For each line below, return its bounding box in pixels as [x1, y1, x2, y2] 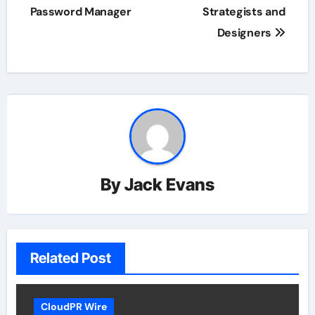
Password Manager [30, 4, 131, 19]
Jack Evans [124, 174, 214, 195]
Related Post [30, 250, 111, 267]
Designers [217, 25, 274, 40]
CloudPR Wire [40, 300, 107, 314]
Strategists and [202, 4, 285, 19]
